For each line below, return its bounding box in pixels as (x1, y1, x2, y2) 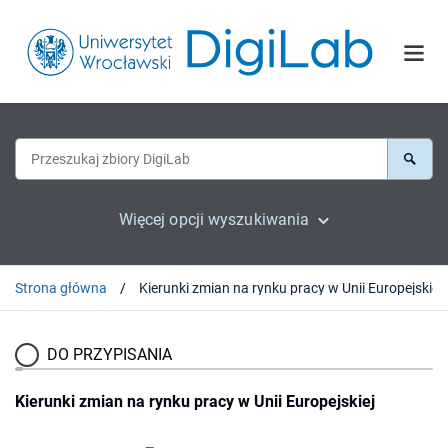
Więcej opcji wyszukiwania (118, 209, 310, 229)
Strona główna (15, 279, 107, 296)
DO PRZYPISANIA (47, 344, 172, 364)
